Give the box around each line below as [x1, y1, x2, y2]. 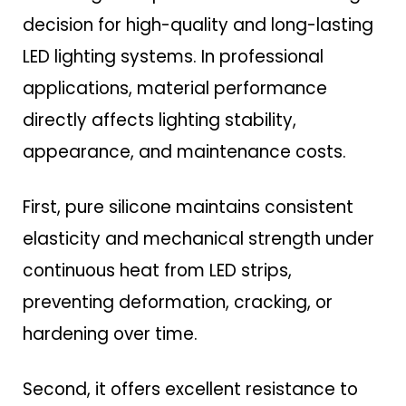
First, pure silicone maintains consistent [23, 195, 353, 220]
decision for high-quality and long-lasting [23, 13, 373, 38]
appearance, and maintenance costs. [23, 140, 346, 165]
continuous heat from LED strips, [23, 258, 292, 284]
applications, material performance [23, 76, 327, 101]
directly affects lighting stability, [23, 108, 296, 133]
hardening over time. [23, 322, 198, 347]
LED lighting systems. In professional [23, 44, 324, 70]
